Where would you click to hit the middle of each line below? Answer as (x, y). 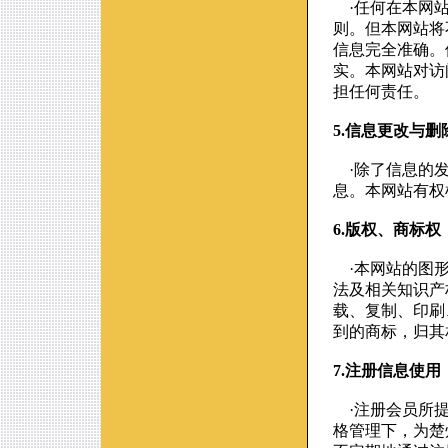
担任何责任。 (381, 91)
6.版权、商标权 (387, 229)
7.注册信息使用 (387, 370)
